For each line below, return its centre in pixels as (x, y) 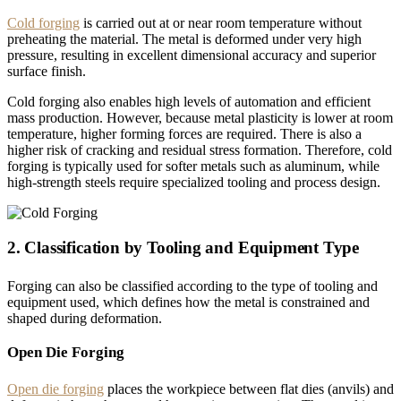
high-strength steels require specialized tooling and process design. (194, 183)
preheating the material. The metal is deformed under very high (184, 39)
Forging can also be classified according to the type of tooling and (192, 286)
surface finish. (47, 72)
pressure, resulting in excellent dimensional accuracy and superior (192, 55)
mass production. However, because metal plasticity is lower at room (200, 118)
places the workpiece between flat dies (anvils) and (249, 389)
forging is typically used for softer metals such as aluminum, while (193, 166)
